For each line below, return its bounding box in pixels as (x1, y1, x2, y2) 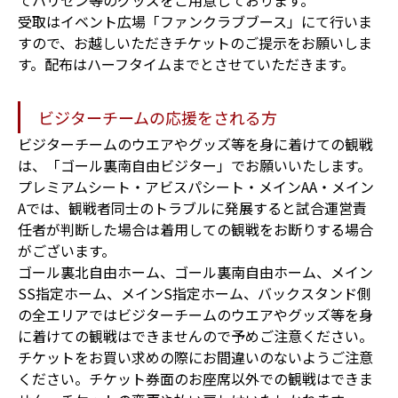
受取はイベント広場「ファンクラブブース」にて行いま (18, 10, 372, 32)
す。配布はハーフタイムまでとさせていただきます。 (18, 52, 354, 75)
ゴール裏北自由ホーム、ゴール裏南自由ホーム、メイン (18, 260, 373, 283)
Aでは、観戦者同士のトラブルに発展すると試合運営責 (18, 196, 367, 219)
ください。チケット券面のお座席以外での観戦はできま (18, 367, 373, 389)
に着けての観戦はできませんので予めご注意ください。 (18, 324, 373, 346)
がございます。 (18, 239, 115, 261)
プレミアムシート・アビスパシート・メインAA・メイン (18, 175, 374, 197)
